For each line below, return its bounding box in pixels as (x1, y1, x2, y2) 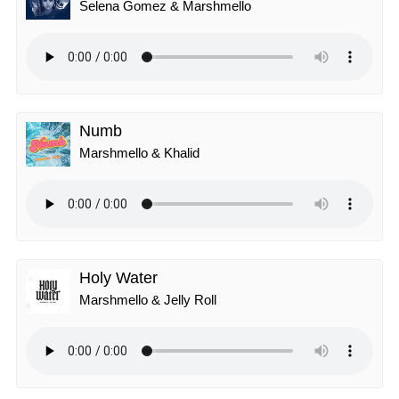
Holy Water (79, 269, 158, 287)
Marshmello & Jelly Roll (79, 292, 216, 307)
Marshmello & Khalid (79, 145, 199, 160)
